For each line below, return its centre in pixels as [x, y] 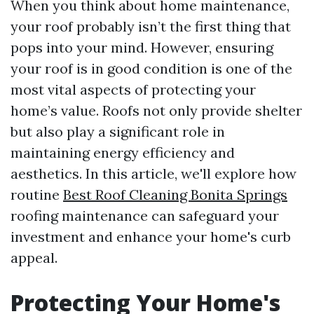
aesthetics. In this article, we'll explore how [153, 173]
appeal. [34, 258]
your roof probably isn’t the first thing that [151, 26]
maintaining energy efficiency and [123, 152]
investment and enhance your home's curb [151, 237]
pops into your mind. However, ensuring [142, 47]
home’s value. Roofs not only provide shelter [156, 110]
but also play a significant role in [118, 131]
